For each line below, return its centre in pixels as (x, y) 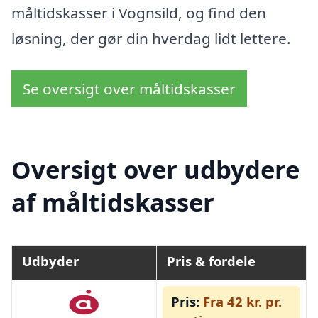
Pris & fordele (211, 261)
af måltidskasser (113, 202)
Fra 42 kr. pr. (241, 301)
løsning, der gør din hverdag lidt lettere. (151, 38)
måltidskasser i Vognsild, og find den (139, 12)
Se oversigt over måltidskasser (129, 89)
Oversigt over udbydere (155, 169)
